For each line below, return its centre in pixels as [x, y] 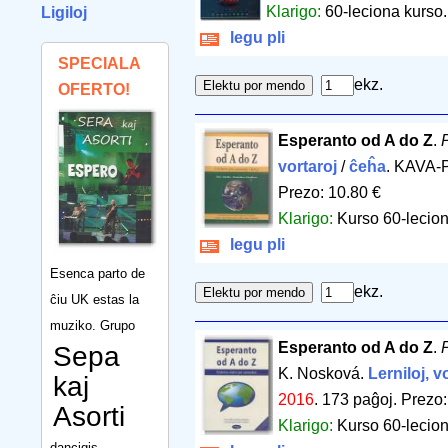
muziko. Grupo [92, 325]
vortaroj [307, 167]
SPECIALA [99, 63]
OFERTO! [94, 89]
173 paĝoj [357, 400]
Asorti [89, 416]
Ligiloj [64, 12]
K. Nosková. [322, 374]
